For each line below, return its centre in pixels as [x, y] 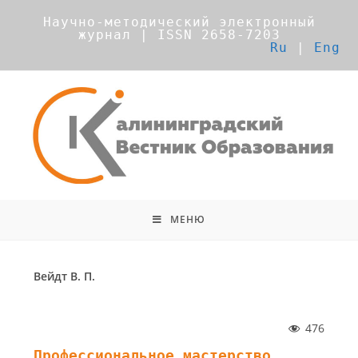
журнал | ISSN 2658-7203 [179, 35]
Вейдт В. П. [65, 276]
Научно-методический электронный [179, 22]
